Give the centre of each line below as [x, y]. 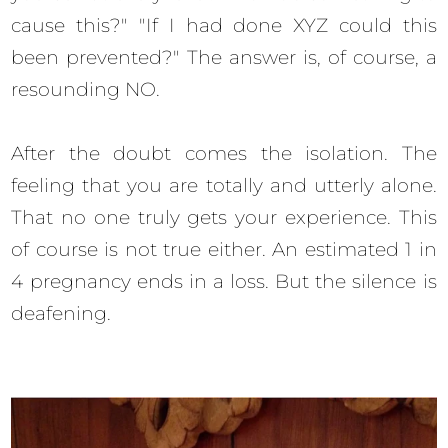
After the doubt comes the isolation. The [224, 153]
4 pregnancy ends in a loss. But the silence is [224, 281]
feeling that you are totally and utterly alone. [224, 185]
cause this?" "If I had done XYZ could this [224, 25]
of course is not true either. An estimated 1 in [224, 249]
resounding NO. [88, 89]
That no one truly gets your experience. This [224, 217]
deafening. [64, 313]
